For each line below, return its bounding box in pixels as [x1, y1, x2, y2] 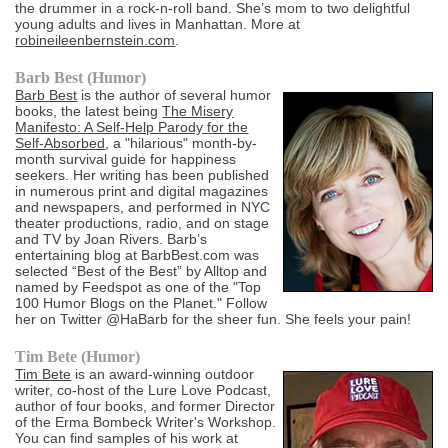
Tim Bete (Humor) [15, 348, 141, 366]
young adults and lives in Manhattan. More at [15, 16, 301, 33]
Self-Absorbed [15, 135, 106, 152]
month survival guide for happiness [15, 151, 237, 168]
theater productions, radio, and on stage [15, 215, 270, 232]
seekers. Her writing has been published [15, 167, 270, 184]
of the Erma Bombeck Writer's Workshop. [15, 414, 277, 431]
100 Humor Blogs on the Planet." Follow [15, 295, 268, 312]
